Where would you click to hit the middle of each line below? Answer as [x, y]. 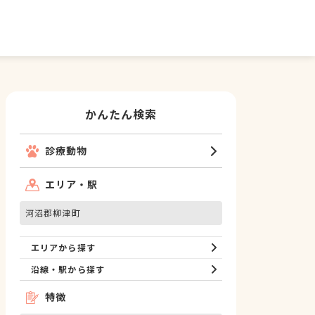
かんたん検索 [121, 114]
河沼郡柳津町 [53, 213]
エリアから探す [63, 247]
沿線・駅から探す [68, 269]
